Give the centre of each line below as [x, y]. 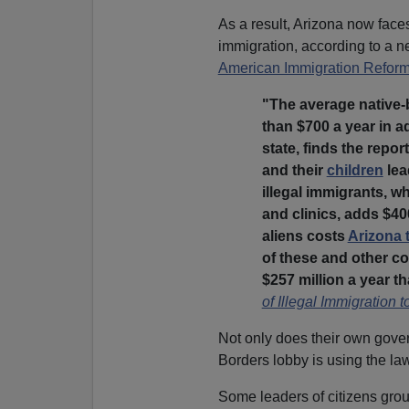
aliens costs [304, 236]
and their [294, 170]
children [355, 170]
